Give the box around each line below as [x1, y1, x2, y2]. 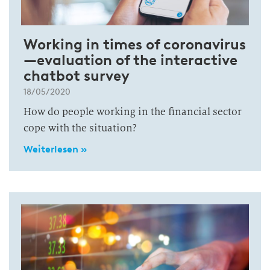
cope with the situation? [24, 122, 137, 134]
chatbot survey [24, 67, 130, 84]
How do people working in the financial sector [24, 105, 242, 118]
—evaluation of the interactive [24, 51, 237, 69]
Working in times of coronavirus [24, 36, 246, 53]
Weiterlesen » [24, 143, 87, 155]
